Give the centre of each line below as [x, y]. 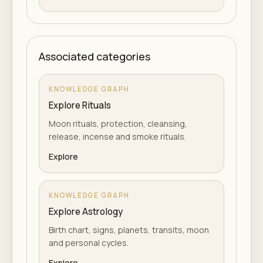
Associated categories [95, 56]
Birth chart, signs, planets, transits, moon [129, 230]
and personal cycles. [89, 243]
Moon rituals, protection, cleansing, [118, 124]
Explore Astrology [86, 212]
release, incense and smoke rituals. [117, 136]
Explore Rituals [80, 105]
